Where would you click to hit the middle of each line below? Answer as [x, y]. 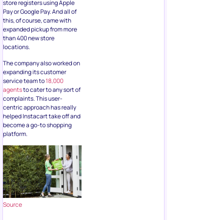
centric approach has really [40, 107]
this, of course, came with [37, 21]
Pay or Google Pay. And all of [40, 12]
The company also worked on [41, 63]
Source [13, 205]
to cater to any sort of [51, 89]
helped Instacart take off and [42, 116]
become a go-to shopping [37, 125]
